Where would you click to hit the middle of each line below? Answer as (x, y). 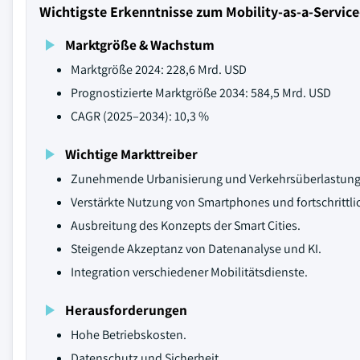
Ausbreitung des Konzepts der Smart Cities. (186, 225)
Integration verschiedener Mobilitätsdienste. (189, 272)
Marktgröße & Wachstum (140, 45)
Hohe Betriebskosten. (129, 335)
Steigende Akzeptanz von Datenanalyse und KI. (196, 249)
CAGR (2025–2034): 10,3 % (140, 116)
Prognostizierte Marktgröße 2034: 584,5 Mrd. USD (201, 93)
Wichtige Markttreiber (131, 154)
